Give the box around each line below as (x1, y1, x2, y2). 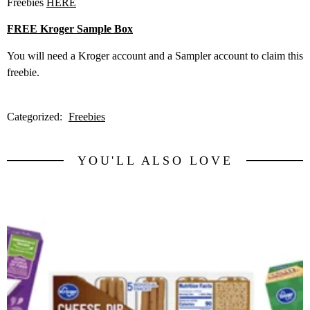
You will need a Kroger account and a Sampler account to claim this (7, 49, 303, 62)
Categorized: (7, 110, 65, 122)
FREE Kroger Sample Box (7, 23, 133, 35)
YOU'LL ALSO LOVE (77, 153, 233, 167)
